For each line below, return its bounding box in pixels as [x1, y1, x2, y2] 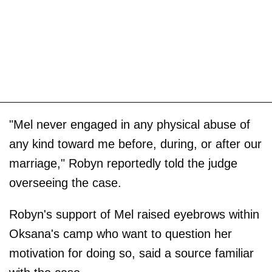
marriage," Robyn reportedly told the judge [9, 156, 237, 170]
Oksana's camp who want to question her [9, 226, 232, 240]
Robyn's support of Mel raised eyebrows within [9, 207, 259, 221]
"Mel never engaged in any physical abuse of [9, 117, 250, 131]
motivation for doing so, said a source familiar [9, 246, 254, 260]
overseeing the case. [9, 175, 121, 189]
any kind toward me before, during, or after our [9, 137, 262, 151]
